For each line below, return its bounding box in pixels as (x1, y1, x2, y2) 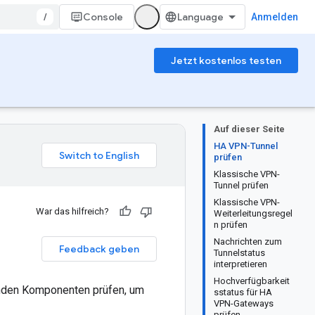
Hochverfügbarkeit (214, 276, 290, 286)
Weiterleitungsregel (214, 208, 292, 219)
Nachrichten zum (214, 236, 282, 247)
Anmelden (251, 11, 298, 22)
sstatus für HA (214, 287, 272, 297)
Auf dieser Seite (214, 124, 285, 134)
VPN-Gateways (214, 298, 274, 309)
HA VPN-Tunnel (214, 141, 278, 151)
